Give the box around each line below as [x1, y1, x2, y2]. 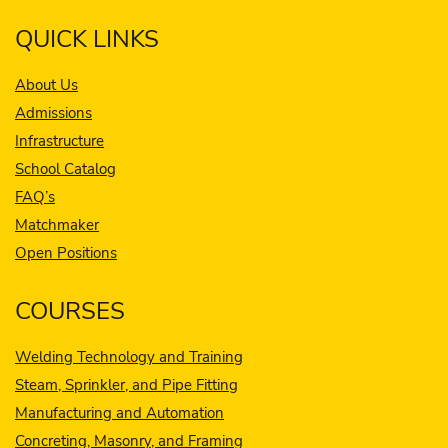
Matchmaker [15, 214, 99, 235]
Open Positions [15, 242, 117, 263]
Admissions [15, 102, 92, 123]
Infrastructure [15, 130, 104, 151]
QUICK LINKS [15, 22, 159, 55]
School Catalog [15, 158, 116, 179]
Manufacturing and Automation [15, 402, 224, 423]
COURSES [15, 294, 125, 327]
